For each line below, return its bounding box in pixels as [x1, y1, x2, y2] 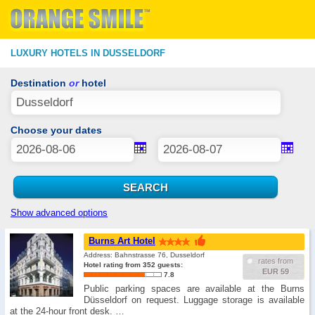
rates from [258, 257, 293, 265]
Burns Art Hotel [89, 236, 155, 246]
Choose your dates [11, 124, 102, 136]
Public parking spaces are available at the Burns [84, 283, 304, 294]
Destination [11, 77, 69, 89]
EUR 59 [262, 267, 289, 276]
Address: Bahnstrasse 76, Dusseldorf [84, 251, 205, 259]
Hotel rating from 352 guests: [84, 261, 183, 269]
